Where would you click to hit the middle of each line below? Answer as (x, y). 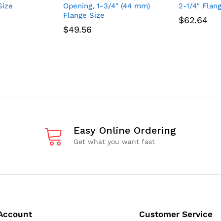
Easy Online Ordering (125, 130)
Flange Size (84, 15)
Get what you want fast (114, 141)
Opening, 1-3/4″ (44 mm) (107, 6)
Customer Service (176, 214)
